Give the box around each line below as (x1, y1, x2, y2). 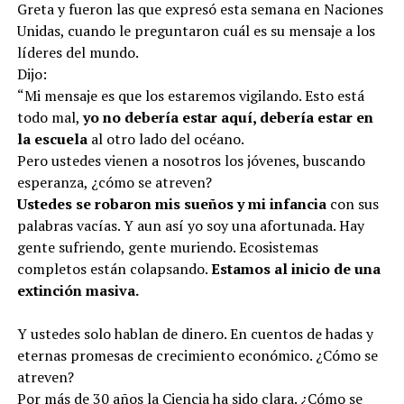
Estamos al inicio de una (210, 258, 381, 279)
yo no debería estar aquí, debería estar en (82, 106, 373, 127)
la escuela (16, 128, 87, 149)
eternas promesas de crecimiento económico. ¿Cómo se (16, 344, 378, 365)
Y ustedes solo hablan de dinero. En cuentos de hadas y (16, 323, 373, 344)
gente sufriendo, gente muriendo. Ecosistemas (16, 236, 318, 257)
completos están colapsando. (16, 258, 211, 279)
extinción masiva (16, 280, 135, 300)
